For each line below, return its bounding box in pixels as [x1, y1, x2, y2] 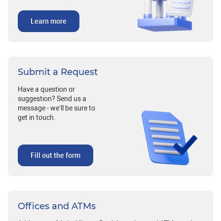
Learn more [31, 17, 67, 26]
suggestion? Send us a [18, 95, 86, 103]
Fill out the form [31, 151, 80, 160]
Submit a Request [18, 67, 98, 78]
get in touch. [18, 113, 56, 122]
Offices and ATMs [18, 201, 96, 212]
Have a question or [18, 85, 75, 94]
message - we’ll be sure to [18, 104, 95, 112]
